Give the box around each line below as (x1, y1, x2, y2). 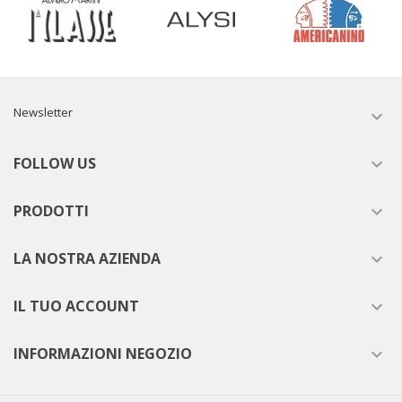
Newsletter (13, 103, 73, 120)
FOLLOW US (13, 153, 96, 173)
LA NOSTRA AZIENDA (13, 248, 161, 268)
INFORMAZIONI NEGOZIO (13, 343, 192, 363)
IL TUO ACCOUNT (13, 295, 139, 316)
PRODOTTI (13, 200, 89, 221)
